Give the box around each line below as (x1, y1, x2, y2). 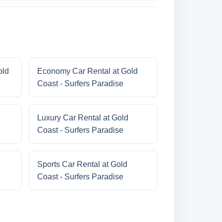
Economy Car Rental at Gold (37, 67, 138, 76)
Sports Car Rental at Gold (37, 160, 127, 169)
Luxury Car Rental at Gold (37, 113, 128, 122)
